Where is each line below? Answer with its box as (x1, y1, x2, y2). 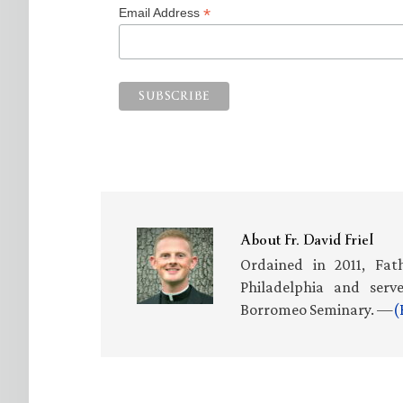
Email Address (119, 5, 203, 20)
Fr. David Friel (284, 221, 373, 258)
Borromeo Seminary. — (240, 300, 393, 318)
